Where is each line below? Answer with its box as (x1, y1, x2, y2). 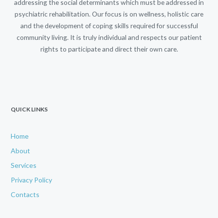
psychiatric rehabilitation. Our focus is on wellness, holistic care (15, 9, 203, 18)
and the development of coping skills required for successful (20, 21, 198, 30)
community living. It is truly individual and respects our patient (16, 33, 202, 41)
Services (11, 161, 37, 169)
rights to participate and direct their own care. (40, 44, 178, 53)
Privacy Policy (11, 175, 53, 184)
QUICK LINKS (11, 105, 48, 113)
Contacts (11, 190, 40, 199)
